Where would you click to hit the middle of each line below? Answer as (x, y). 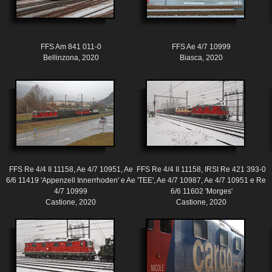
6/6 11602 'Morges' (201, 192)
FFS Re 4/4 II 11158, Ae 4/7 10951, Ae (71, 170)
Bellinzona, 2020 (71, 58)
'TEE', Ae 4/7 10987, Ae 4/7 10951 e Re (201, 181)
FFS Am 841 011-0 (71, 47)
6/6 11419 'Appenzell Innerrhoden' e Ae (71, 181)
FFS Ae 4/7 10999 (201, 47)
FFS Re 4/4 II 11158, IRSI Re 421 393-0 (201, 170)
